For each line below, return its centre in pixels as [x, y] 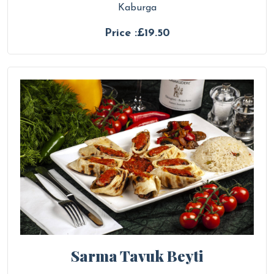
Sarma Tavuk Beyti [137, 256]
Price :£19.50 [137, 34]
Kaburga [137, 8]
